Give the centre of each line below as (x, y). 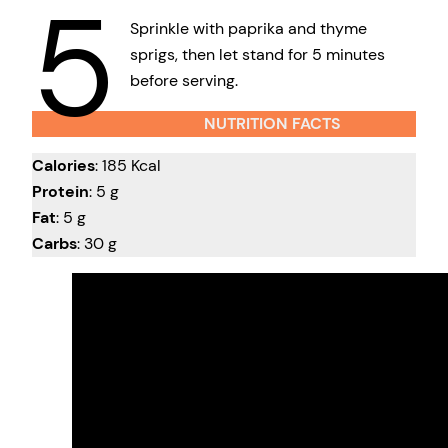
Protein (60, 192)
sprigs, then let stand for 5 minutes (257, 55)
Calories (63, 166)
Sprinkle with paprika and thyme (248, 29)
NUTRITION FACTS (273, 123)
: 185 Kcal (128, 166)
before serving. (183, 81)
